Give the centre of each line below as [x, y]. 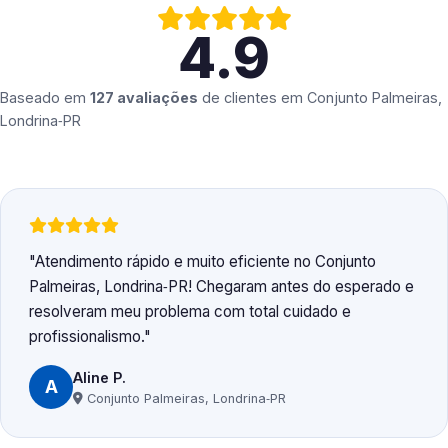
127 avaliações [144, 98]
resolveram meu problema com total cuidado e [190, 312]
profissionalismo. [86, 337]
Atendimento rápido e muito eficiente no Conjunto [205, 262]
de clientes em [252, 98]
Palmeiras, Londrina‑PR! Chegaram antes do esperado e [221, 287]
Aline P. [99, 377]
